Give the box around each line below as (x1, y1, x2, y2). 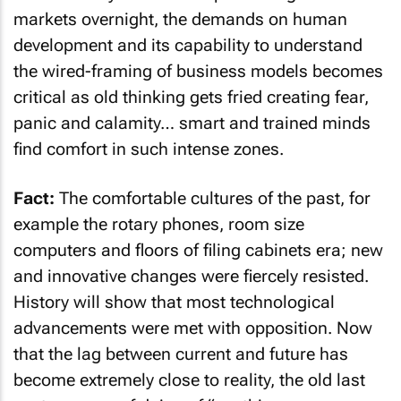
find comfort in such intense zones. (13, 139, 284, 159)
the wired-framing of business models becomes (13, 61, 383, 81)
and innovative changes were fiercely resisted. (13, 265, 369, 286)
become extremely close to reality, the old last (13, 369, 365, 390)
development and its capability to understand (13, 35, 363, 55)
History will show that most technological (13, 291, 335, 312)
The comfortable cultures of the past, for (55, 187, 371, 209)
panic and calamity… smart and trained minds (13, 113, 371, 133)
